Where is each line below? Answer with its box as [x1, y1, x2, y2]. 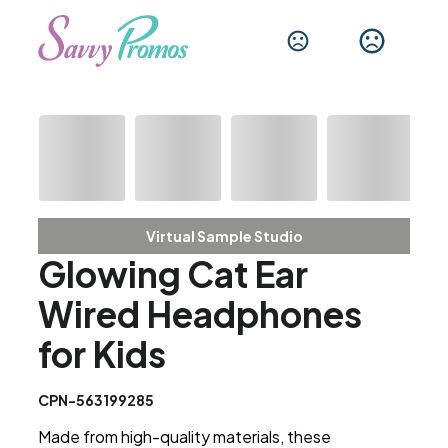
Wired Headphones [38, 292, 363, 337]
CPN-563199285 [38, 391, 155, 410]
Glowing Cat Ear [38, 252, 309, 297]
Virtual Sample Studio [145, 227, 303, 246]
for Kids [38, 332, 167, 377]
